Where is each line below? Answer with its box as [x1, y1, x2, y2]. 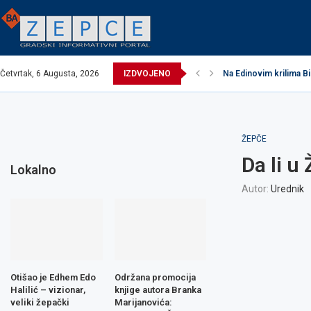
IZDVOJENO [124, 69, 171, 78]
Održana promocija [114, 271, 196, 283]
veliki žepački [10, 296, 69, 308]
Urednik [270, 183, 304, 194]
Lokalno [10, 162, 56, 177]
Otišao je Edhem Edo [10, 271, 96, 283]
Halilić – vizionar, [10, 284, 85, 295]
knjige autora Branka [114, 284, 201, 295]
